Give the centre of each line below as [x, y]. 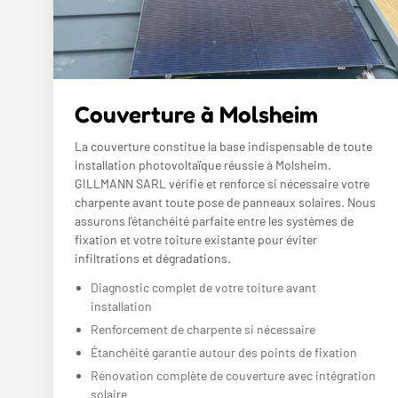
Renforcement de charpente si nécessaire [203, 329]
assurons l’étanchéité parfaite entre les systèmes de [214, 220]
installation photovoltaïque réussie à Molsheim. [203, 164]
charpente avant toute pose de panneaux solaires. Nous [225, 202]
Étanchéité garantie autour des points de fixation [224, 352]
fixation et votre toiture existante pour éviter [196, 239]
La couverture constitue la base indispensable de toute [223, 146]
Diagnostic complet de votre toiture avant [203, 287]
